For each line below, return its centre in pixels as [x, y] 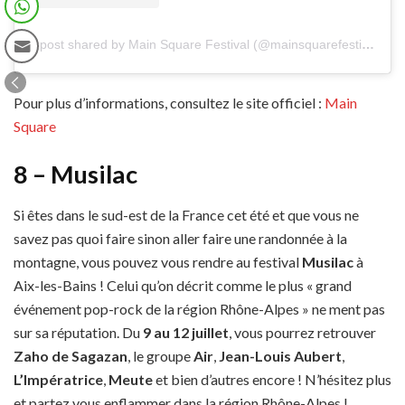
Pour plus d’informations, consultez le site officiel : [169, 102]
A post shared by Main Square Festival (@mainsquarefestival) [368, 44]
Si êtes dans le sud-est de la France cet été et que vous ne [186, 214]
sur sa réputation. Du [78, 332]
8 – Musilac [75, 174]
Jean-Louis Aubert [280, 355]
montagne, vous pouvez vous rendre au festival [158, 261]
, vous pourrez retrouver [302, 332]
